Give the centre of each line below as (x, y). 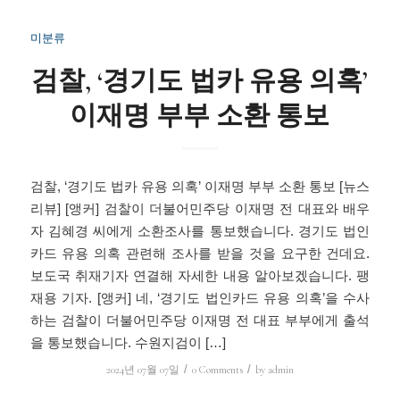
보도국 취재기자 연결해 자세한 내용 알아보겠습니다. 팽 (200, 276)
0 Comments (217, 370)
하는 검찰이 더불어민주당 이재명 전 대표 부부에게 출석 (200, 321)
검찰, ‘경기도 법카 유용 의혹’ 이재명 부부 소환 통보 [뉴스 (200, 187)
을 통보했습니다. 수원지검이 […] (128, 343)
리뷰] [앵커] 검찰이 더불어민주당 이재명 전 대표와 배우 (200, 209)
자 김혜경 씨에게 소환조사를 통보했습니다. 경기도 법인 (200, 231)
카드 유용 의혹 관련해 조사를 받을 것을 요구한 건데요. (200, 254)
